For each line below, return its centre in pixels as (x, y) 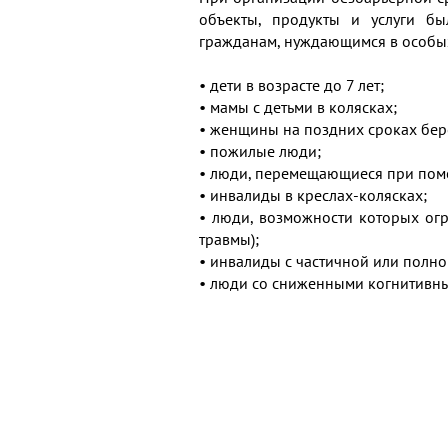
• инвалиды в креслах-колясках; (313, 195)
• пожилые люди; (260, 151)
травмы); (229, 239)
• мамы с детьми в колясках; (298, 107)
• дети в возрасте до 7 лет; (291, 85)
